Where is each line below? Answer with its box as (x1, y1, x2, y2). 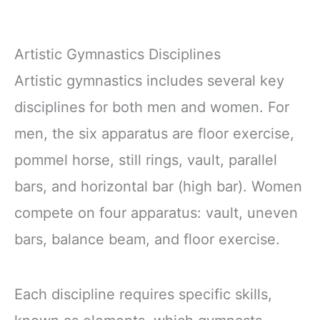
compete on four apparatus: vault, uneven (14, 204, 298, 222)
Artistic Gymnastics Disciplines (14, 46, 221, 64)
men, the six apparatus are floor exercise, (14, 125, 294, 143)
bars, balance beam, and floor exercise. (14, 231, 280, 249)
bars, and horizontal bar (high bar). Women (14, 178, 302, 196)
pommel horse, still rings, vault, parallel (14, 151, 277, 169)
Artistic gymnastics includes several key (14, 72, 284, 90)
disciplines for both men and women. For (14, 99, 289, 116)
